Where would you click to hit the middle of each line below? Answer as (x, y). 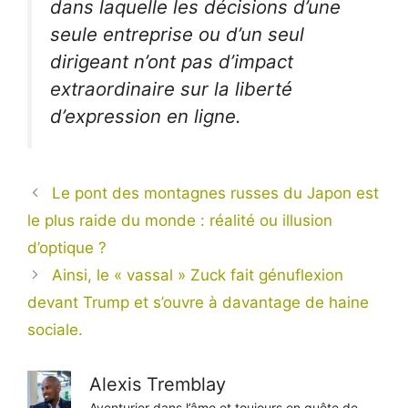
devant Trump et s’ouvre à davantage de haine (198, 302)
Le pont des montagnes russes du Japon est (216, 193)
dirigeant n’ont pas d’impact (172, 61)
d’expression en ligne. (146, 116)
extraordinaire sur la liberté (171, 88)
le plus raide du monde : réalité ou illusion (180, 220)
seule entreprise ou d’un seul (177, 34)
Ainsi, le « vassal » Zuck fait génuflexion (198, 275)
